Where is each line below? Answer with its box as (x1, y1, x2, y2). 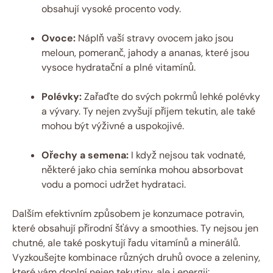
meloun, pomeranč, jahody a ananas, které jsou (41, 46, 249, 60)
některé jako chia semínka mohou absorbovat (41, 163, 243, 177)
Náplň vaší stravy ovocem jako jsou (76, 32, 233, 45)
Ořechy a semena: (41, 149, 129, 162)
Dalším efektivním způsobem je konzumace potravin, (12, 207, 244, 221)
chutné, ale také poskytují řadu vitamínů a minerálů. (12, 236, 240, 250)
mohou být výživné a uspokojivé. (41, 119, 184, 133)
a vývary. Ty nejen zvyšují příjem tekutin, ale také (41, 105, 255, 118)
